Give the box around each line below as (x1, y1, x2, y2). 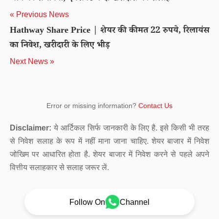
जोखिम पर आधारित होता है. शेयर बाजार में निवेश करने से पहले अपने (10, 150, 209, 158)
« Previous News (10, 10, 69, 19)
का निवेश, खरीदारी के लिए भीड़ (10, 39, 110, 53)
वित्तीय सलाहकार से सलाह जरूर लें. (10, 163, 109, 172)
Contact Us (138, 102, 173, 109)
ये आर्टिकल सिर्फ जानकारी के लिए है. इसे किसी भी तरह (51, 124, 209, 132)
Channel (120, 197, 150, 206)
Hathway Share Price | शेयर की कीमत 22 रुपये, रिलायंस (10, 24, 209, 38)
